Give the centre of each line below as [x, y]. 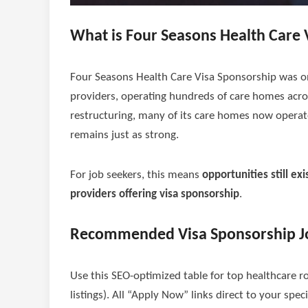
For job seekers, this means [136, 175]
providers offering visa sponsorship [155, 195]
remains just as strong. [124, 135]
